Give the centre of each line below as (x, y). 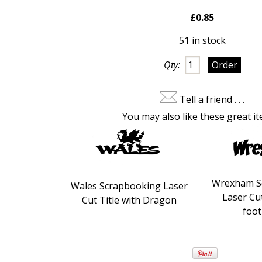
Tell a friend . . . (212, 99)
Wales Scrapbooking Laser (129, 186)
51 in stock (202, 40)
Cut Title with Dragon (129, 200)
